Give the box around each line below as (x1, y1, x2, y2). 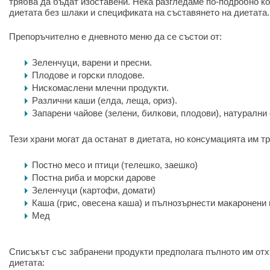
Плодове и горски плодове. (32, 70, 145, 80)
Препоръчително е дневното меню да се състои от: (9, 31, 222, 42)
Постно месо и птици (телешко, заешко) (32, 160, 198, 170)
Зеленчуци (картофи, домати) (32, 185, 155, 195)
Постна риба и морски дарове (32, 172, 155, 183)
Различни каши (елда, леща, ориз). (32, 95, 177, 105)
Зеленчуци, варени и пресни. (32, 57, 152, 67)
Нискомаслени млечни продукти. (32, 83, 169, 93)
